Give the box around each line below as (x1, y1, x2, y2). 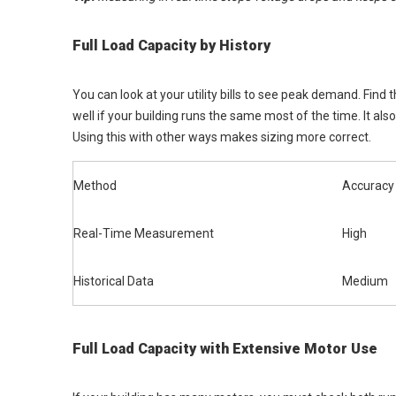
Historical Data (73, 274, 154, 288)
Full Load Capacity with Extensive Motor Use (72, 340, 377, 357)
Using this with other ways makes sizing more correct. (72, 130, 371, 144)
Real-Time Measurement (73, 226, 214, 240)
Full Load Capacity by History (72, 37, 270, 54)
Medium (342, 274, 388, 288)
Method (73, 179, 117, 193)
